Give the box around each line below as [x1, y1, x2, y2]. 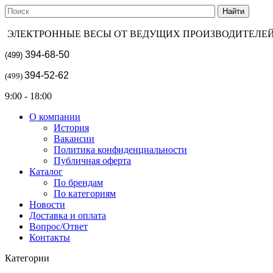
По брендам [54, 177, 103, 188]
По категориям [54, 188, 116, 199]
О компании [29, 112, 80, 122]
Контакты [29, 232, 70, 243]
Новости [29, 199, 65, 210]
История [54, 122, 89, 133]
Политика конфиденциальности [54, 144, 187, 155]
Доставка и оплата [29, 210, 106, 221]
